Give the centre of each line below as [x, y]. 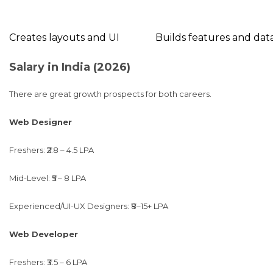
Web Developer [44, 234]
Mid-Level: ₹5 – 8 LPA [48, 178]
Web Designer [41, 122]
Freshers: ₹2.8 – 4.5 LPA [51, 150]
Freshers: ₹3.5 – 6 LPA [48, 262]
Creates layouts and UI [64, 37]
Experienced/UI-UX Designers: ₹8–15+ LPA [89, 206]
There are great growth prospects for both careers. [110, 94]
